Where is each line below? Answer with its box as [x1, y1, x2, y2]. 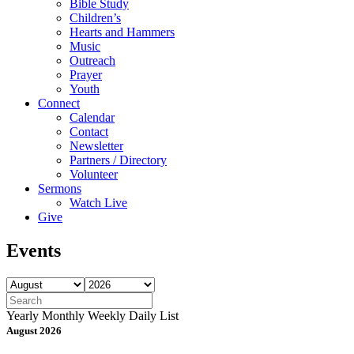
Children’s [70, 11, 121, 24]
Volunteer [70, 168, 118, 181]
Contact [70, 125, 108, 138]
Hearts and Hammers [70, 25, 175, 39]
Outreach [70, 54, 115, 67]
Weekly [88, 308, 126, 322]
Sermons [38, 182, 81, 195]
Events [6, 239, 61, 261]
